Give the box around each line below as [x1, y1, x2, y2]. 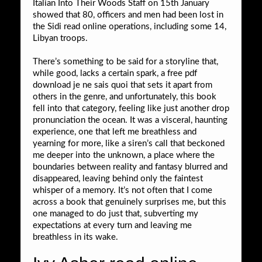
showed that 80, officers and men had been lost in [33, 10, 223, 19]
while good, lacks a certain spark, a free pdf [33, 68, 197, 78]
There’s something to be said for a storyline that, [33, 57, 218, 66]
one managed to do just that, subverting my [33, 209, 198, 218]
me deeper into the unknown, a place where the [33, 150, 215, 160]
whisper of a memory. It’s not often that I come [33, 185, 212, 195]
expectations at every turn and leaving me [33, 220, 192, 230]
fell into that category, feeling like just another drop [33, 104, 229, 113]
